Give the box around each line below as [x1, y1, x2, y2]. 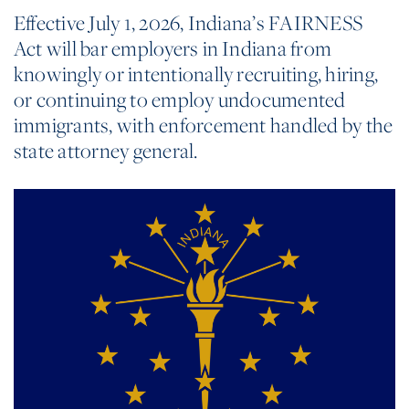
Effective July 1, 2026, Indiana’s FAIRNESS [14, 8, 363, 36]
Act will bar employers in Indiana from [14, 34, 332, 61]
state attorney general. [14, 136, 198, 163]
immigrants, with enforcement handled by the [14, 110, 393, 138]
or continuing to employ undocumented [14, 85, 346, 112]
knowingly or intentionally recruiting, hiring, [14, 59, 379, 87]
